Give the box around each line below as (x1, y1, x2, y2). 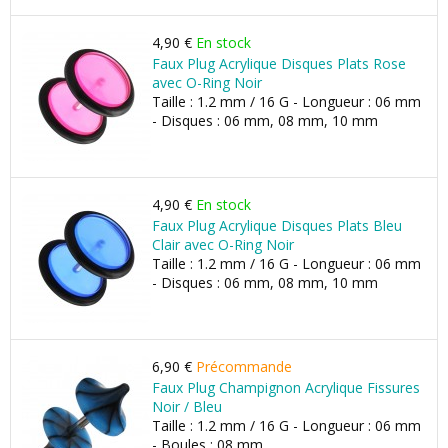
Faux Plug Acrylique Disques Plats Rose (152, 54, 406, 73)
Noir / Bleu (152, 397, 222, 416)
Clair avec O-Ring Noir (152, 235, 294, 254)
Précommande (196, 357, 292, 376)
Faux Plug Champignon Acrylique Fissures (152, 378, 420, 397)
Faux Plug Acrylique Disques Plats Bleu (152, 216, 402, 235)
